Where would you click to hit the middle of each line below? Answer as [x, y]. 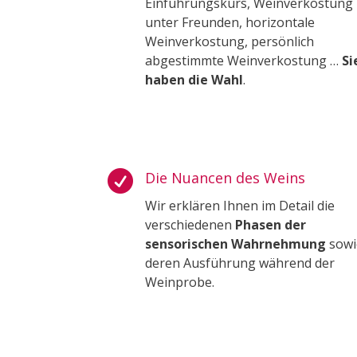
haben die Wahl [194, 79]
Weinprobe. [179, 282]
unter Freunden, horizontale [229, 22]
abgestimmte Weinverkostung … [243, 60]
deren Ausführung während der [239, 263]
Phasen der [270, 224]
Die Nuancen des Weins [225, 177]
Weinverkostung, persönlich [229, 41]
